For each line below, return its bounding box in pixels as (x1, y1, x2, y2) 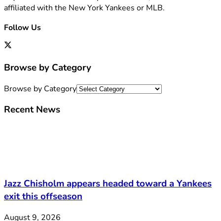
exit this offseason (4, 189, 82, 203)
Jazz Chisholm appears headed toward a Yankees (4, 177, 212, 190)
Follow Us (4, 22, 41, 34)
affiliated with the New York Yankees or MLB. (4, 2, 165, 13)
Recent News (4, 103, 60, 116)
